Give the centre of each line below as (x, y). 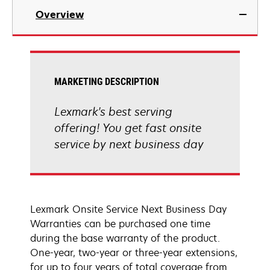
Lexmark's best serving (113, 111)
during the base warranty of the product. (125, 238)
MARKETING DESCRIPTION (107, 82)
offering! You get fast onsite (128, 128)
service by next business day (129, 144)
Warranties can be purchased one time (120, 224)
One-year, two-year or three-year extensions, (134, 253)
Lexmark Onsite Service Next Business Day (128, 209)
